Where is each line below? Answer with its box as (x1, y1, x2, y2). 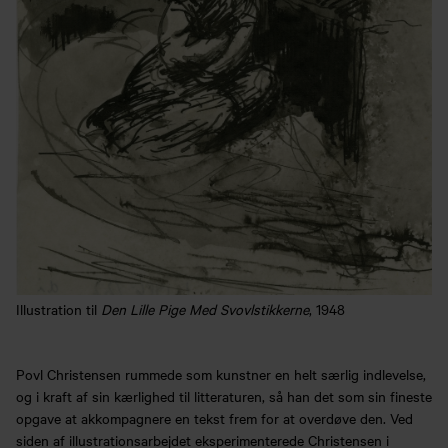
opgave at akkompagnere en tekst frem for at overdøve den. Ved (16, 407, 413, 428)
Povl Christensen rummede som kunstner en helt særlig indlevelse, (16, 363, 426, 384)
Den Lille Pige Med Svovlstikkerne (101, 298, 309, 319)
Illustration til (16, 298, 101, 319)
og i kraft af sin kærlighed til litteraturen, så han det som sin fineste (16, 385, 432, 406)
